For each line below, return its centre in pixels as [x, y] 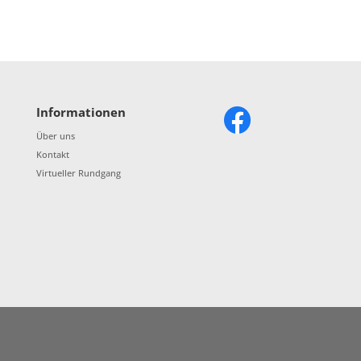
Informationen [81, 112]
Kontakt [53, 155]
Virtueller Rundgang [79, 173]
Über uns [56, 136]
